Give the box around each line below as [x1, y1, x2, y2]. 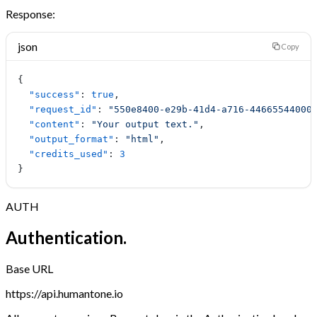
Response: [6, 6, 55, 21]
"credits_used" [18, 148, 108, 159]
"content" [18, 118, 80, 129]
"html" [125, 133, 159, 144]
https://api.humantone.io [6, 286, 123, 300]
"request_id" [18, 103, 97, 115]
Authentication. [6, 226, 127, 248]
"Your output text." [91, 118, 199, 129]
